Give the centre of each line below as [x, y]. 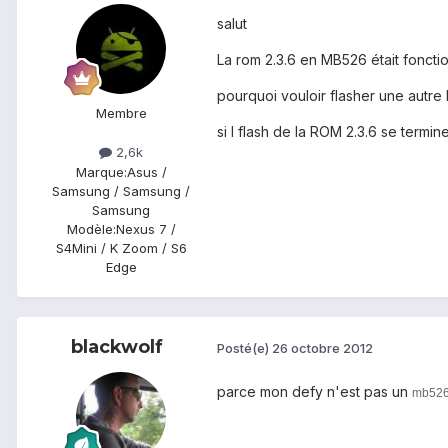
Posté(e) [244, 348]
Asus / [146, 171]
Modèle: [91, 228]
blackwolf [117, 346]
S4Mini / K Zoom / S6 [121, 247]
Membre [121, 113]
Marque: [101, 171]
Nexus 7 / [145, 228]
